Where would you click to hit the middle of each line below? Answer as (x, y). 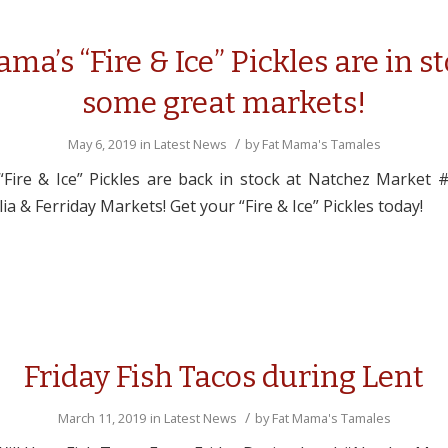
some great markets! (224, 103)
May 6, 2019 (101, 144)
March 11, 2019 (101, 418)
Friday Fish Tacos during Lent (224, 377)
